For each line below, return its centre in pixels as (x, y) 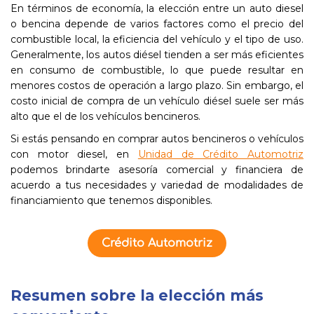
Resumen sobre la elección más (137, 295)
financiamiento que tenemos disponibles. (111, 200)
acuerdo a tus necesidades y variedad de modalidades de (157, 185)
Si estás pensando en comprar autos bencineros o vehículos (157, 139)
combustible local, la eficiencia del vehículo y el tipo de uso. (157, 39)
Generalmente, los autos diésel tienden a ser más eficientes (157, 55)
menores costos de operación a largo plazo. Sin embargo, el (157, 86)
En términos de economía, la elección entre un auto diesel (157, 8)
